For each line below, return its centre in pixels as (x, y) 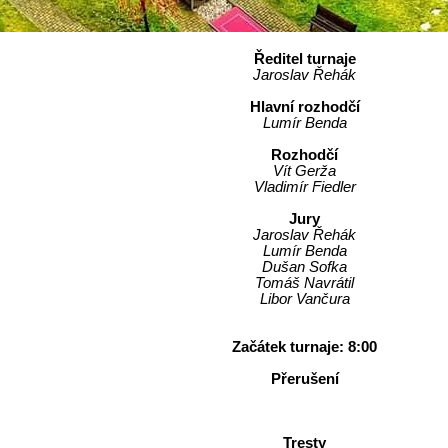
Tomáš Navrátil (304, 283)
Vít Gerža (304, 171)
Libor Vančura (304, 299)
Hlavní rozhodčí (304, 107)
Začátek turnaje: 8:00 (304, 347)
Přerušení (304, 379)
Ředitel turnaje (304, 59)
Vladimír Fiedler (304, 187)
